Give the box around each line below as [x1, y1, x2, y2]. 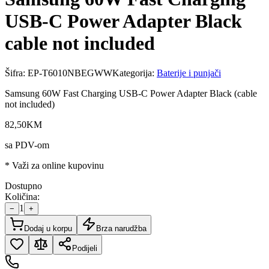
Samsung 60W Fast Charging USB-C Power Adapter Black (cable [5, 88, 257, 98]
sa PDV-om [5, 139, 49, 150]
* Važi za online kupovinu [5, 160, 104, 171]
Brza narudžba [96, 223, 147, 233]
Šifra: [5, 67, 28, 78]
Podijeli [72, 243, 97, 253]
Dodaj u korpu [24, 223, 72, 233]
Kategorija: [112, 67, 157, 78]
